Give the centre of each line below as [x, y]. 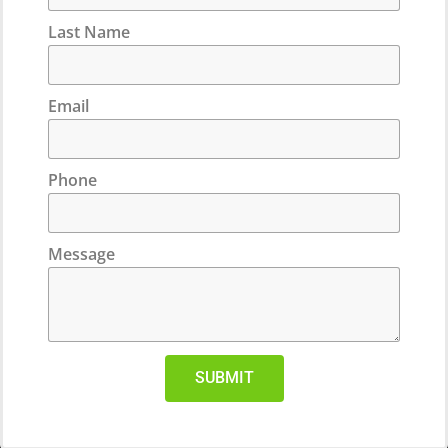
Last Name [89, 31]
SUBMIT [224, 378]
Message [81, 253]
